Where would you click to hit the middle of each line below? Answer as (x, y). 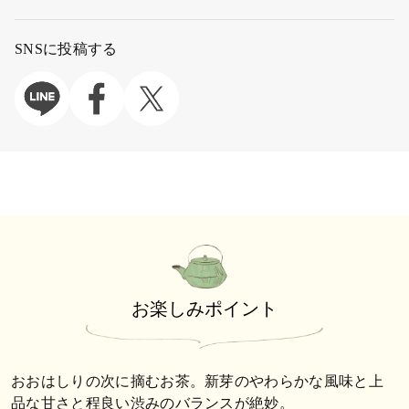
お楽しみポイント (204, 308)
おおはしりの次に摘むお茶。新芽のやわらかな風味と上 (197, 381)
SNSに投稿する (66, 48)
